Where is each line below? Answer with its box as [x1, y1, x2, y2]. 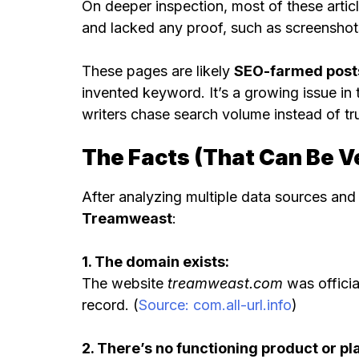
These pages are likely [82, 62, 234, 79]
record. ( [82, 296, 139, 314]
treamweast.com [167, 275, 283, 292]
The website [82, 275, 167, 292]
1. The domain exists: [82, 253, 229, 271]
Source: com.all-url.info [139, 296, 292, 314]
